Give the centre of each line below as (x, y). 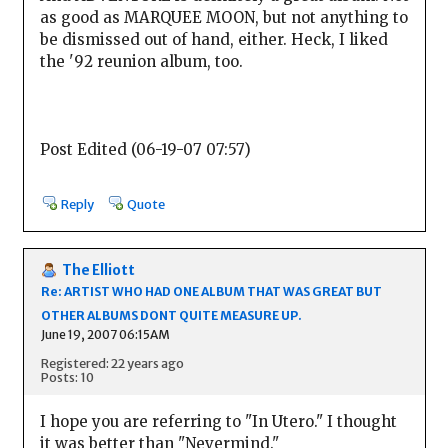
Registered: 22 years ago (112, 363)
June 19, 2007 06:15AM (105, 335)
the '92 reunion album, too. (141, 62)
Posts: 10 (67, 377)
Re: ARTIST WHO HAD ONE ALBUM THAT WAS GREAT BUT (211, 292)
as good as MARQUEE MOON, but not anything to (223, 18)
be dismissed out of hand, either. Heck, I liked (213, 40)
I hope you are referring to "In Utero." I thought (218, 421)
